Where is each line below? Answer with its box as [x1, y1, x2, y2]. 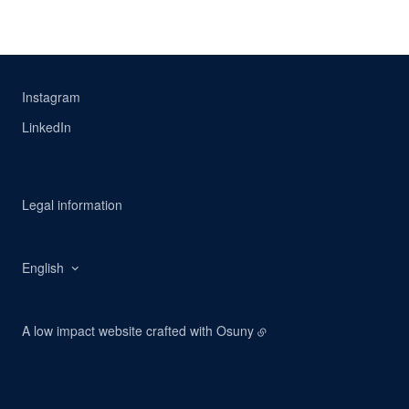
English [22, 257, 64, 277]
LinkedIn [22, 117, 71, 136]
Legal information [22, 194, 122, 214]
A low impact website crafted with [22, 320, 216, 340]
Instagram [22, 87, 80, 106]
